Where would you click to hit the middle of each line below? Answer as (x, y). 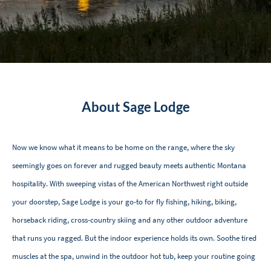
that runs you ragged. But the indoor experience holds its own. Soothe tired (134, 238)
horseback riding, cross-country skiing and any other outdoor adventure (130, 220)
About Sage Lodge (135, 107)
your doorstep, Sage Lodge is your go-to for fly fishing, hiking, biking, (124, 202)
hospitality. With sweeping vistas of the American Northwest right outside (130, 184)
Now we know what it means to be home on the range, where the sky (123, 148)
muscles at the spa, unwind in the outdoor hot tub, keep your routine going (134, 256)
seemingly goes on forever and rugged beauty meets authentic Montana (129, 166)
